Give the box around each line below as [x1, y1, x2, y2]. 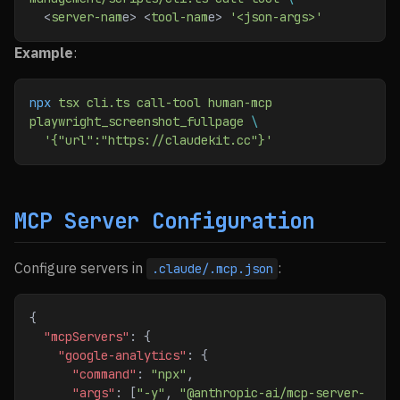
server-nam [51, 9, 122, 25]
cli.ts [79, 95, 129, 111]
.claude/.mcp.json [151, 261, 273, 277]
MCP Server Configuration [14, 207, 314, 235]
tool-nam [151, 9, 208, 25]
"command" [72, 366, 137, 382]
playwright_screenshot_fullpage [29, 113, 244, 129]
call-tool [129, 95, 201, 111]
